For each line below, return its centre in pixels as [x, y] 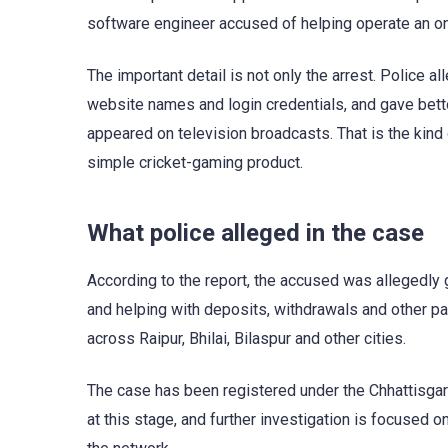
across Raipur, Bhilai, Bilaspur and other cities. [246, 339]
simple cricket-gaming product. [195, 163]
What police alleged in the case [255, 233]
